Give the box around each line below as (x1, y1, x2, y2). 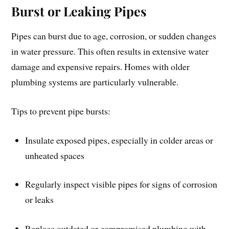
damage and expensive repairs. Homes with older (11, 60, 190, 73)
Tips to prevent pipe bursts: (11, 104, 111, 117)
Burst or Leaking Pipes (11, 3, 147, 20)
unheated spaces (25, 149, 85, 162)
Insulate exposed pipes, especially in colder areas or (25, 133, 214, 146)
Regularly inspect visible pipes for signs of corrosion (25, 178, 218, 191)
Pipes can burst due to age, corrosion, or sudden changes (11, 30, 217, 42)
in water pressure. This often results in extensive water (11, 45, 209, 58)
